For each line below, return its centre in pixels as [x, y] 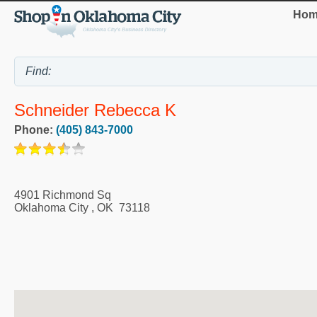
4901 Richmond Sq [63, 195]
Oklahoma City [51, 207]
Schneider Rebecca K [95, 110]
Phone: [35, 129]
